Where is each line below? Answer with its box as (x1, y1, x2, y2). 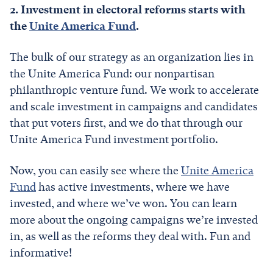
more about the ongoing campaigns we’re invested (10, 213, 258, 227)
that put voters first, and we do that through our (10, 116, 243, 130)
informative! (10, 246, 72, 260)
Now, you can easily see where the (10, 163, 181, 177)
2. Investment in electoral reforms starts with (10, 2, 246, 16)
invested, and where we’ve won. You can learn (10, 196, 237, 210)
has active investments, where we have (36, 180, 230, 194)
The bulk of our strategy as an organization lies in (10, 50, 253, 64)
